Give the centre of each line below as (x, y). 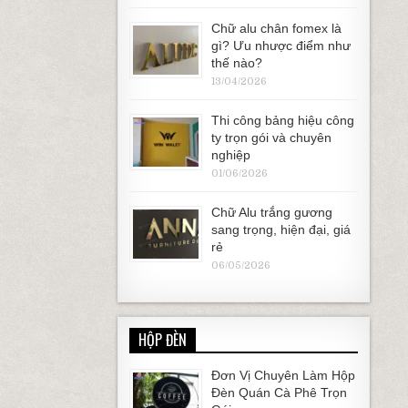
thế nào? (236, 63)
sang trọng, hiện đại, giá (280, 229)
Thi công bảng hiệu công (282, 120)
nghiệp (230, 155)
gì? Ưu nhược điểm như (280, 46)
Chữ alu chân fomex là (276, 28)
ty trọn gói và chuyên (271, 138)
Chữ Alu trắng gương (271, 212)
